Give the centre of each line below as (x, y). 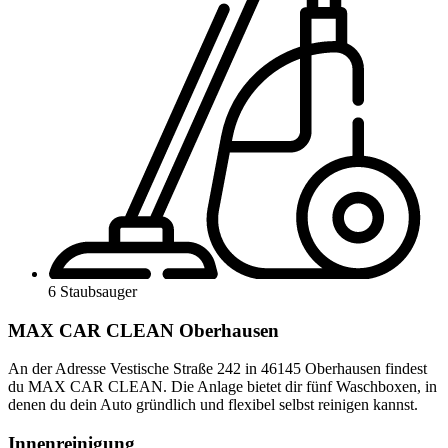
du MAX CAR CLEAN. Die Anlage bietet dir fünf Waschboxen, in (222, 387)
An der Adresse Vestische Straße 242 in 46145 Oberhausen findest (217, 369)
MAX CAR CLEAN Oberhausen (143, 330)
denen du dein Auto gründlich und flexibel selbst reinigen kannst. (213, 405)
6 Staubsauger (92, 291)
